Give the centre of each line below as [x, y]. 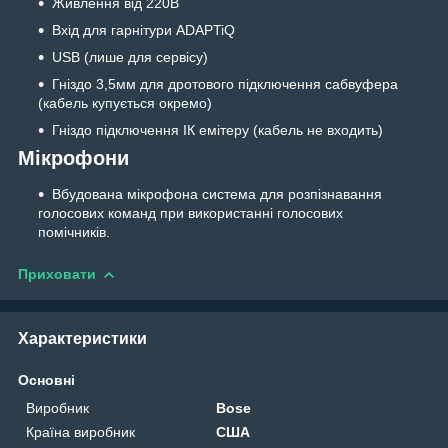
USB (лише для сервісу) [130, 57]
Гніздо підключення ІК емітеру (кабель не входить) [217, 130]
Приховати [57, 273]
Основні [46, 379]
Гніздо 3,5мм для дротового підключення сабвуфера [225, 84]
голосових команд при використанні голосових [190, 212]
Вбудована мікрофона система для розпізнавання [217, 193]
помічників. [74, 231]
